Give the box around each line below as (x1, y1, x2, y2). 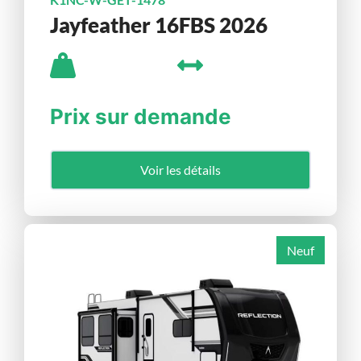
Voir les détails (140, 162, 221, 178)
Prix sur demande (50, 103, 231, 129)
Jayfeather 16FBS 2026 (50, 12, 268, 39)
